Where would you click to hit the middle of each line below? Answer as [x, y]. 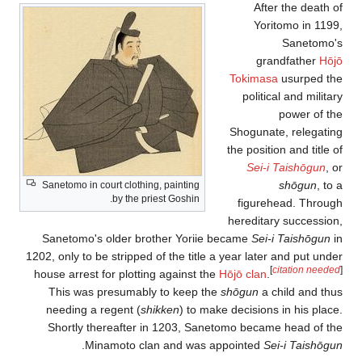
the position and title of [285, 150]
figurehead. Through [290, 203]
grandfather [288, 61]
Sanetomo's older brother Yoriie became [147, 239]
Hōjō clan [243, 274]
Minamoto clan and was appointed [174, 345]
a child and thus [301, 292]
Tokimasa [254, 79]
